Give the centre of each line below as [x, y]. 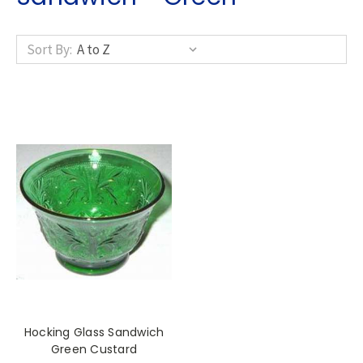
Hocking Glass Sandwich [94, 333]
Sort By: [49, 49]
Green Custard [94, 350]
